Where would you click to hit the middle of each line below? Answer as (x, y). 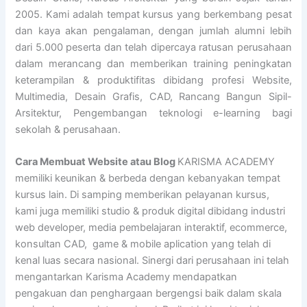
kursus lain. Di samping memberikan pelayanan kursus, (143, 195)
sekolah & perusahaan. (68, 129)
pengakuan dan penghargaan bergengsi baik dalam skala (149, 294)
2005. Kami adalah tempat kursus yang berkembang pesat (153, 14)
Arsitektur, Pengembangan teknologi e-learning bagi (153, 113)
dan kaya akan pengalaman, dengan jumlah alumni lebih (153, 30)
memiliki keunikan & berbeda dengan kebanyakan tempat (148, 179)
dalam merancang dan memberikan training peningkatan (153, 63)
